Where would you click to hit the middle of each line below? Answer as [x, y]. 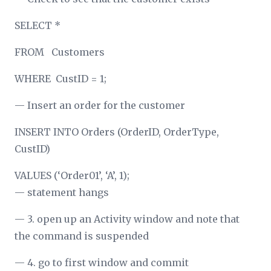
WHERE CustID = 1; [60, 78]
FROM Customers [60, 52]
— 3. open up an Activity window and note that [127, 219]
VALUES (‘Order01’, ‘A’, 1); [72, 175]
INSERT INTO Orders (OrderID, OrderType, [117, 132]
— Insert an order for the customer [100, 105]
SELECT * [38, 25]
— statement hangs [62, 192]
